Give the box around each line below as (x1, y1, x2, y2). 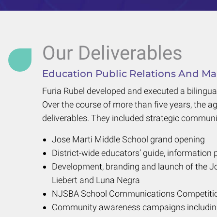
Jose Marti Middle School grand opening (52, 134, 205, 144)
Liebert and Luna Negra (52, 174, 140, 185)
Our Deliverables (42, 41, 183, 64)
